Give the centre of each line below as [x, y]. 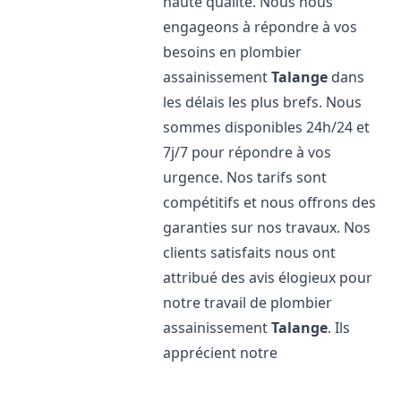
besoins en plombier [233, 52]
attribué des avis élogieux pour [268, 277]
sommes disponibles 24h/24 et [267, 127]
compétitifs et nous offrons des [270, 202]
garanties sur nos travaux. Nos [267, 227]
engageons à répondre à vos [260, 27]
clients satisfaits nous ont [250, 252]
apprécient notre [221, 353]
